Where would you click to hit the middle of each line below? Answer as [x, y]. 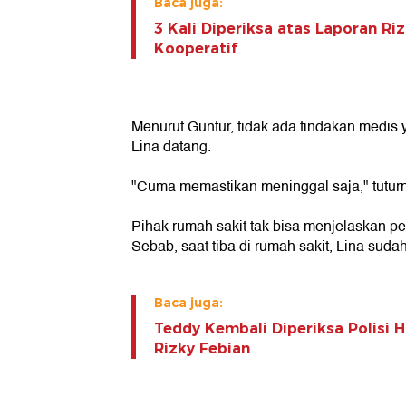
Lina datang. [171, 147]
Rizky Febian [202, 349]
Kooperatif [196, 49]
